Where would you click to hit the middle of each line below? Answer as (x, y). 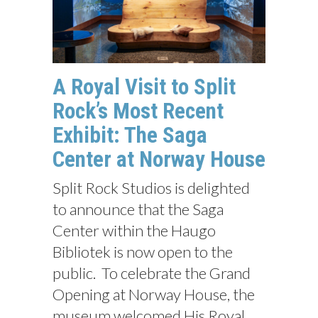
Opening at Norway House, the (154, 295)
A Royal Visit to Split (144, 87)
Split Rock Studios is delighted (151, 188)
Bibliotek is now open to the (143, 252)
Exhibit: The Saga (130, 136)
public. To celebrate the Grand (152, 273)
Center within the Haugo (134, 231)
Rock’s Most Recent (138, 111)
